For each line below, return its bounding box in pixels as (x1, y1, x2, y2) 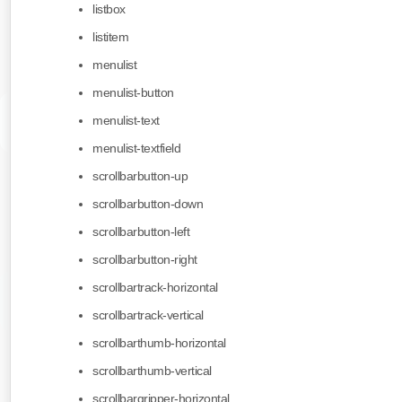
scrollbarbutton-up (92, 169, 188, 184)
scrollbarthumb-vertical (92, 363, 212, 379)
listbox (92, 2, 126, 17)
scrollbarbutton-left (92, 224, 189, 240)
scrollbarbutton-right (92, 252, 197, 267)
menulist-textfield (92, 141, 180, 156)
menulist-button (92, 85, 174, 100)
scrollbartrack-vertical (92, 308, 204, 323)
